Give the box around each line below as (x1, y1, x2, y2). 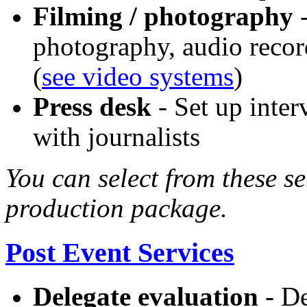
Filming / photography (33, 2, 293, 32)
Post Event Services (5, 236, 234, 268)
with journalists (33, 123, 200, 152)
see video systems (42, 62, 234, 92)
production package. (5, 194, 228, 223)
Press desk (33, 93, 151, 122)
